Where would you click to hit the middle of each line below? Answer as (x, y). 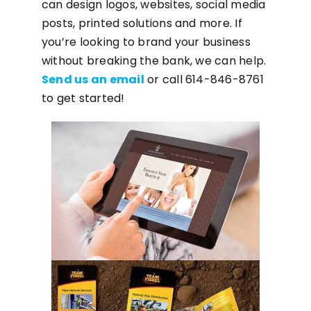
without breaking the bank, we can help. (154, 61)
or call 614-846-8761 (204, 79)
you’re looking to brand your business (146, 42)
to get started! (83, 98)
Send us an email (93, 79)
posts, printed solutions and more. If (142, 23)
